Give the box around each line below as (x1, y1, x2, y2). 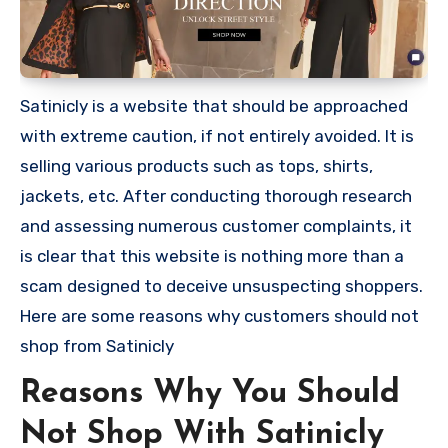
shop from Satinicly (20, 335, 174, 356)
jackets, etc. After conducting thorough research (20, 185, 412, 206)
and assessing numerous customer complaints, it (20, 215, 412, 236)
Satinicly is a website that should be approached (20, 95, 408, 116)
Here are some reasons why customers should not (20, 305, 419, 326)
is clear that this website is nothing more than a (20, 245, 404, 266)
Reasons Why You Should (20, 377, 400, 410)
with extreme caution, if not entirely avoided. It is (20, 125, 414, 146)
